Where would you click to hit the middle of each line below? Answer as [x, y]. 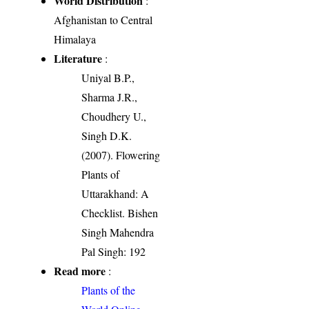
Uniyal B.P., [108, 77]
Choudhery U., [114, 116]
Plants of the [109, 290]
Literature [78, 58]
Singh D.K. [107, 135]
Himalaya [75, 39]
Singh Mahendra [118, 232]
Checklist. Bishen [120, 212]
